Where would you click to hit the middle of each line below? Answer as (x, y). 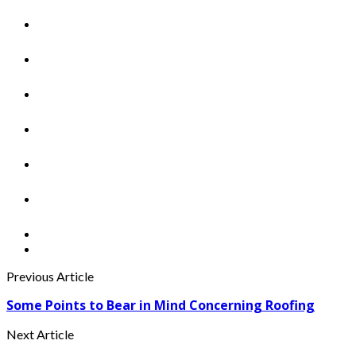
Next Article (40, 335)
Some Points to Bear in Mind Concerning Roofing (161, 306)
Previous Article (50, 277)
